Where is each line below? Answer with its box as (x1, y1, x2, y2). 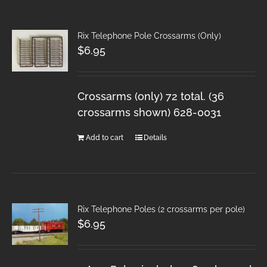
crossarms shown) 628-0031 (77, 105, 222, 119)
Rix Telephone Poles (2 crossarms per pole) (77, 204, 246, 214)
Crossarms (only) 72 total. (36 (77, 89, 225, 103)
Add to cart (86, 133, 124, 142)
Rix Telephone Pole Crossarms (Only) (77, 30, 222, 41)
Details (144, 133, 167, 142)
